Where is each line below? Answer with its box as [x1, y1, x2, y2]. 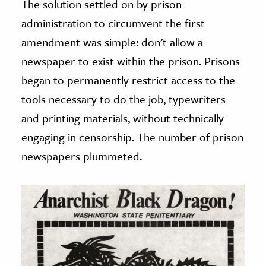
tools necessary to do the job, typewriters [21, 90, 226, 107]
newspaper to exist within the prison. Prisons [21, 52, 240, 69]
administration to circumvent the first [21, 14, 205, 31]
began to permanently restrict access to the [21, 71, 235, 88]
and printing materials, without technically [21, 109, 224, 126]
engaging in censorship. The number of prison [21, 128, 243, 145]
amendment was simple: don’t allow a [21, 33, 203, 50]
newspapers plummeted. [21, 147, 142, 164]
